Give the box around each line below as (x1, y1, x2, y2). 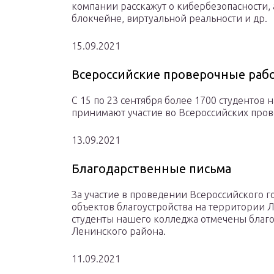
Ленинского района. (72, 226, 166, 237)
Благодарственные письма (72, 161, 231, 176)
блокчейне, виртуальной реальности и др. (72, 13, 267, 24)
